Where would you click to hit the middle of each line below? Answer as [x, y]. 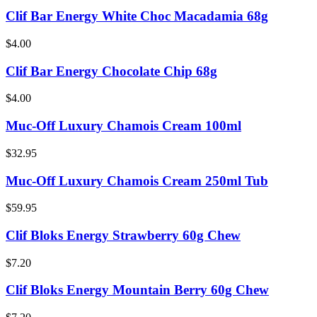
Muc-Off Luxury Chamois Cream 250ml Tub [137, 180]
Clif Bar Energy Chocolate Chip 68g [111, 71]
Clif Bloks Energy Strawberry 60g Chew [123, 236]
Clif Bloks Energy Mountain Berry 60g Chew [137, 290]
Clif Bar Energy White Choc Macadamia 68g [137, 16]
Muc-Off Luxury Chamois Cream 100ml [123, 126]
